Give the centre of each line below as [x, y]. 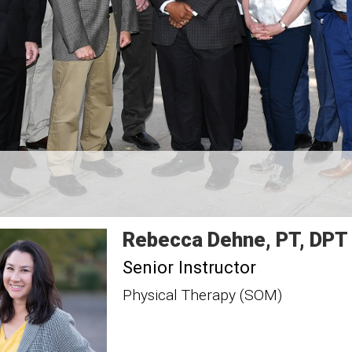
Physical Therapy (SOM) [202, 295]
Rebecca [162, 240]
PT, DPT [312, 240]
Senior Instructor [189, 267]
